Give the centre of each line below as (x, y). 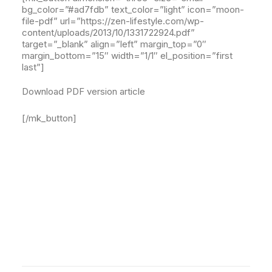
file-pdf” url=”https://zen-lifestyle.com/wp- (113, 21)
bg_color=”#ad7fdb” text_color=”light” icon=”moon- (133, 9)
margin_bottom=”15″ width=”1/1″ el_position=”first (127, 56)
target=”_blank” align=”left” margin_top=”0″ (114, 44)
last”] (33, 67)
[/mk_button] (49, 118)
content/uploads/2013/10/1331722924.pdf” (108, 32)
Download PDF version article (83, 91)
